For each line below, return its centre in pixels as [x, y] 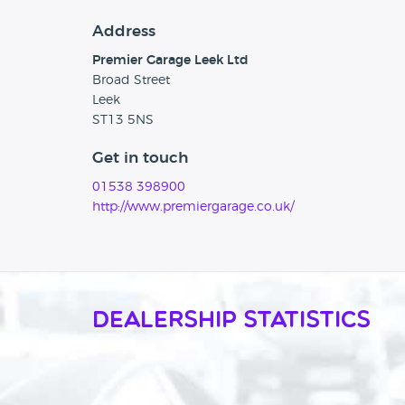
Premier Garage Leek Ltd [170, 61]
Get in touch [140, 158]
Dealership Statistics [231, 322]
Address [124, 32]
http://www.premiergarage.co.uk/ [193, 207]
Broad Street [131, 81]
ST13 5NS [123, 121]
